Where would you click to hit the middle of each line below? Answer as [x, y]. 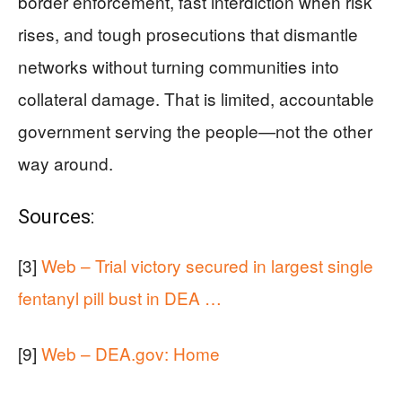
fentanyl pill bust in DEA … [120, 297]
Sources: [56, 217]
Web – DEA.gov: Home [131, 353]
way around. [66, 163]
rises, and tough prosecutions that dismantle [188, 34]
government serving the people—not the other [195, 131]
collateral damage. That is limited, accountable [196, 98]
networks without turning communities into [179, 66]
